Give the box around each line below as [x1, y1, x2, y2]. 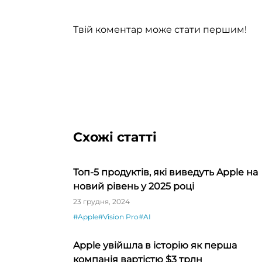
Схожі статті [73, 129, 157, 145]
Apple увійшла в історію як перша [73, 239, 237, 251]
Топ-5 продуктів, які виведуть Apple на [73, 166, 258, 178]
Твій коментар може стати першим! [73, 23, 247, 35]
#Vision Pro [98, 212, 139, 221]
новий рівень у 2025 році [73, 180, 194, 192]
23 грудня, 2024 [73, 196, 130, 206]
